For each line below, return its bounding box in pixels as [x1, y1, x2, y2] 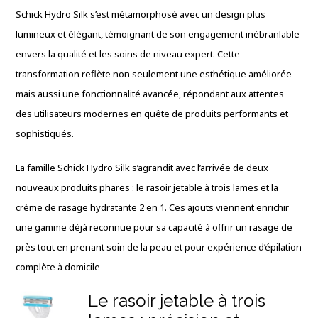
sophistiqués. [16, 127, 75, 140]
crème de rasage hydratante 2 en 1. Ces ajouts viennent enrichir [16, 201, 290, 214]
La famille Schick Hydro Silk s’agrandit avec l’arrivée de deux [16, 161, 269, 174]
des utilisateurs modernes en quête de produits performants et [16, 107, 289, 120]
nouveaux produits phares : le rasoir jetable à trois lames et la [16, 181, 279, 194]
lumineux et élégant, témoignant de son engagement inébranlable [16, 28, 300, 40]
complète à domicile [16, 261, 101, 273]
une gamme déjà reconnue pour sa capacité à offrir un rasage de [16, 221, 293, 234]
